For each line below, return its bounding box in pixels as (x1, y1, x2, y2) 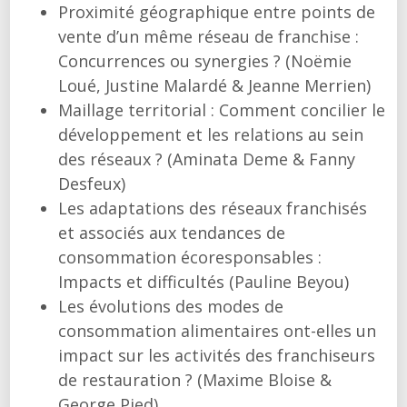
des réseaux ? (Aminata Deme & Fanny (57, 148, 355, 170)
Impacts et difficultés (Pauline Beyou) (57, 271, 349, 293)
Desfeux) (57, 173, 125, 194)
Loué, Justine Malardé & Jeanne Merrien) (57, 74, 371, 96)
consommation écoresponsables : (57, 246, 322, 268)
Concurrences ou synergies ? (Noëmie (57, 50, 352, 72)
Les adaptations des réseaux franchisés (57, 197, 367, 219)
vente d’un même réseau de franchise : (57, 25, 359, 47)
